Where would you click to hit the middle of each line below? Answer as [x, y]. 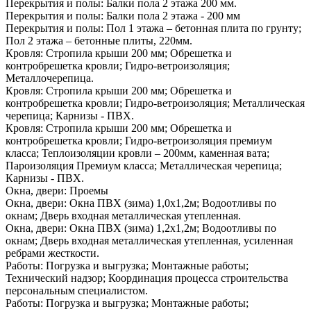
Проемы [87, 191]
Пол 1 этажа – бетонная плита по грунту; [202, 28]
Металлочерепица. [50, 78]
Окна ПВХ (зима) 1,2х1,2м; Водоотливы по [171, 228]
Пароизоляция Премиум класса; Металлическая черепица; [144, 166]
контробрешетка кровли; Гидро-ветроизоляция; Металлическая [155, 103]
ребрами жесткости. [52, 253]
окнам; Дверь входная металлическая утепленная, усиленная [149, 241]
